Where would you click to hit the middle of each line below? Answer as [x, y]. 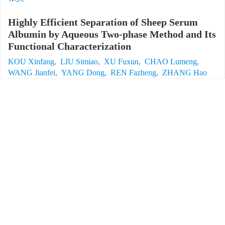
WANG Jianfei [32, 73]
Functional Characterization [70, 46]
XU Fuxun [121, 62]
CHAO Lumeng [171, 62]
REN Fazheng [133, 73]
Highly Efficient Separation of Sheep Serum [103, 22]
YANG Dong [83, 73]
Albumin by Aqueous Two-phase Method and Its [112, 34]
